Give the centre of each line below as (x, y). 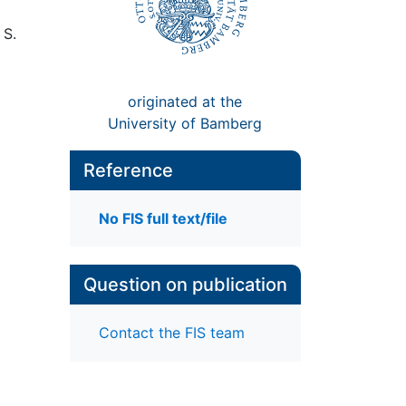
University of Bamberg (185, 123)
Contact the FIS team (171, 333)
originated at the (185, 101)
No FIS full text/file (163, 219)
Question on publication (185, 285)
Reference (128, 170)
